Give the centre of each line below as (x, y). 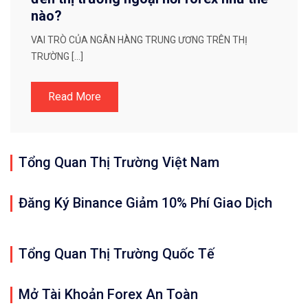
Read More (75, 97)
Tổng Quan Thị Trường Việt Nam (119, 163)
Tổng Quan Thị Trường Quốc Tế (117, 254)
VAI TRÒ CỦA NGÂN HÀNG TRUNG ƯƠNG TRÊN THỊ (139, 40)
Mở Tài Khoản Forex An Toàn (108, 295)
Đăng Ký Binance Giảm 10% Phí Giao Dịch (145, 203)
